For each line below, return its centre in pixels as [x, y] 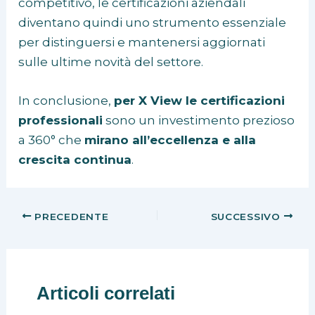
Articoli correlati [105, 293]
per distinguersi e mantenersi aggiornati [142, 43]
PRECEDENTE [70, 216]
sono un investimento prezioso [199, 121]
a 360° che [52, 140]
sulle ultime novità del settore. [111, 62]
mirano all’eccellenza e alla [171, 140]
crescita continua [75, 160]
